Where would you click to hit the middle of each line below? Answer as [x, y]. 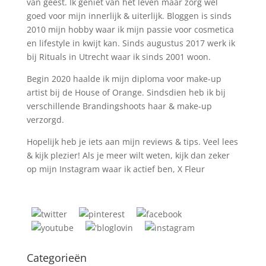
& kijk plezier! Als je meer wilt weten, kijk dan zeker [128, 155]
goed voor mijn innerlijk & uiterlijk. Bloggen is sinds [129, 16]
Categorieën [56, 258]
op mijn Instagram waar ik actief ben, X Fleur [115, 169]
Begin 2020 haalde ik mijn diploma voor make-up [124, 79]
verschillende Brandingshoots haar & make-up [119, 106]
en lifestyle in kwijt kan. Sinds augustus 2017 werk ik [131, 43]
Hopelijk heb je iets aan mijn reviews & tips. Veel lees [132, 142]
